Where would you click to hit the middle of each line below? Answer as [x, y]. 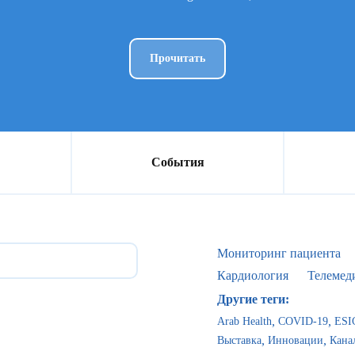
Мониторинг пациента [279, 253]
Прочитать [177, 58]
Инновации [296, 340]
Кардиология [253, 275]
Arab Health [244, 321]
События [177, 162]
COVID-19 [303, 321]
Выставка [239, 340]
